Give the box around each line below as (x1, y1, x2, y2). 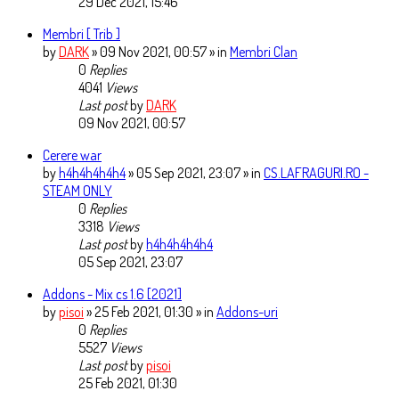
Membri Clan (230, 43, 297, 61)
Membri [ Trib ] (43, 25, 120, 44)
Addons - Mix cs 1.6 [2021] (43, 285, 182, 304)
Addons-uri (216, 303, 278, 322)
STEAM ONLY (43, 182, 112, 200)
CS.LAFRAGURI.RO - (264, 164, 369, 183)
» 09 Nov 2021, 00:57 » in (92, 43, 230, 61)
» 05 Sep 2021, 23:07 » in (128, 164, 264, 183)
